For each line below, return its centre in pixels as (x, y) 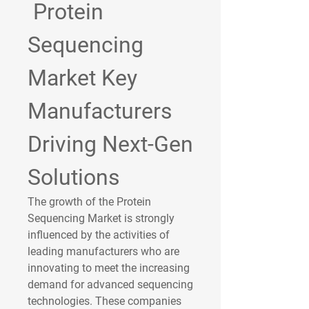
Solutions (74, 177)
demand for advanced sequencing (110, 285)
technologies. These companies (104, 301)
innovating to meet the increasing (109, 268)
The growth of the (72, 202)
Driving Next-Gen (110, 144)
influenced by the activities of (99, 235)
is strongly (148, 218)
